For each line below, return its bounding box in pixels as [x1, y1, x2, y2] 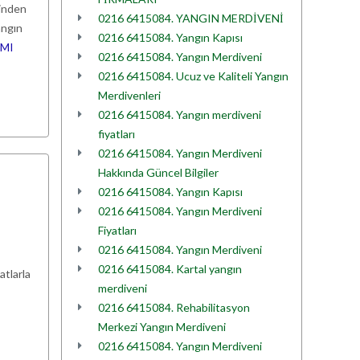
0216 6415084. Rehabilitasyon [98, 301, 250, 314]
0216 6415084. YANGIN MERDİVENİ [98, 11, 284, 25]
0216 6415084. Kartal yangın [98, 262, 242, 276]
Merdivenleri [98, 88, 161, 102]
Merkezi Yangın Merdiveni [98, 320, 226, 333]
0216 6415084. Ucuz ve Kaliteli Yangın [98, 69, 288, 83]
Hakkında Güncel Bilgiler [98, 166, 219, 179]
